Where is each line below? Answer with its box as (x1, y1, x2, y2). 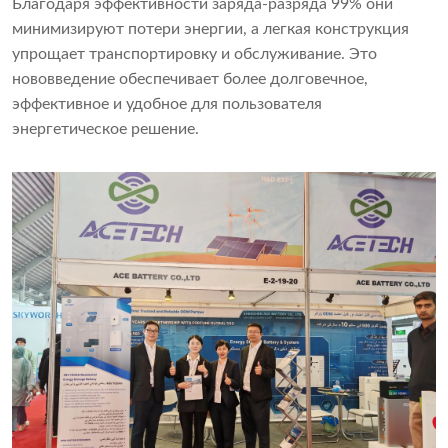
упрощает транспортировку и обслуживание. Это (12, 46, 377, 63)
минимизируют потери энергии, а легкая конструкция (12, 21, 409, 38)
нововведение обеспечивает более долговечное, (12, 71, 368, 88)
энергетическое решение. (12, 121, 199, 138)
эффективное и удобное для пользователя (12, 96, 322, 113)
